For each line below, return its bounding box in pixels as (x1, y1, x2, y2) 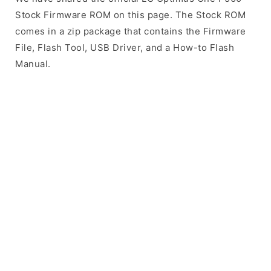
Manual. (15, 58, 51, 70)
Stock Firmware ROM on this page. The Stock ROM (15, 9, 246, 21)
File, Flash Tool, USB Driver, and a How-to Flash (15, 42, 234, 53)
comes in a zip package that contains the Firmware (15, 25, 246, 37)
